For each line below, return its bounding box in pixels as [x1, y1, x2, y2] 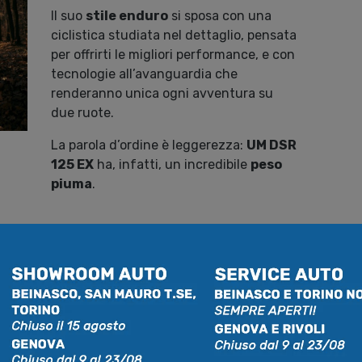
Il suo [51, 8, 86, 24]
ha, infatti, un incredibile [94, 157, 251, 173]
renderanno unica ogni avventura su [51, 86, 274, 102]
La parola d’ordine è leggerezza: [51, 137, 247, 154]
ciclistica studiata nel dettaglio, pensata [51, 27, 297, 44]
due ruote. [51, 105, 115, 121]
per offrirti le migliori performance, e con [51, 47, 296, 63]
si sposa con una [168, 8, 272, 24]
